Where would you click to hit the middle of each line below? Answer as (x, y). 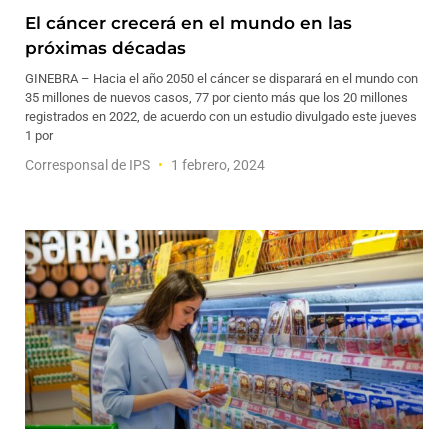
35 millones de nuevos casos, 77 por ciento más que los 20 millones (216, 97)
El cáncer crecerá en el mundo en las (188, 23)
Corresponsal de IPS (89, 165)
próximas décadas (105, 48)
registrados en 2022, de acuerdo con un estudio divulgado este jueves (221, 116)
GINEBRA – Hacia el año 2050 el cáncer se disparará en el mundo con (221, 78)
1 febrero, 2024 (216, 165)
